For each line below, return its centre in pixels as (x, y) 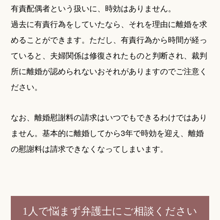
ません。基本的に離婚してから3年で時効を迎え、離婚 (108, 133)
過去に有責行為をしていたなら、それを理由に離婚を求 (109, 24)
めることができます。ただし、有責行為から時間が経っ (109, 40)
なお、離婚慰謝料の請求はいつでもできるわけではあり (109, 117)
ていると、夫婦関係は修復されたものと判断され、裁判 (109, 55)
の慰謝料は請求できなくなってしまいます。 (90, 149)
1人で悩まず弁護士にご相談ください (110, 211)
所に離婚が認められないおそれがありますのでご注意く (109, 71)
